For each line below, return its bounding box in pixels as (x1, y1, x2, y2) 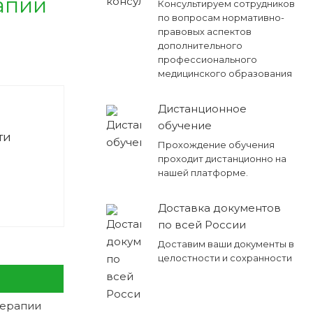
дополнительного (157, 39, 242, 51)
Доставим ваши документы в (157, 238, 294, 249)
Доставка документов (157, 201, 281, 214)
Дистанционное (157, 101, 247, 115)
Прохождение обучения (157, 138, 275, 150)
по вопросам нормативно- (157, 11, 284, 23)
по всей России (157, 217, 246, 231)
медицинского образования (157, 67, 292, 79)
